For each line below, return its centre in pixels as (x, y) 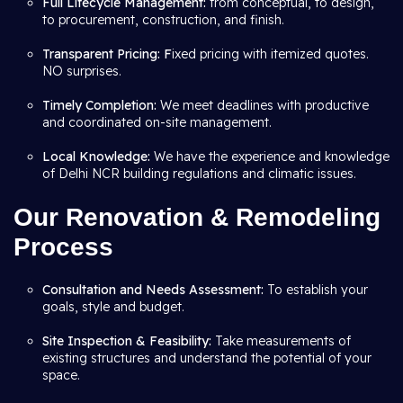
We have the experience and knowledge (272, 157)
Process (63, 247)
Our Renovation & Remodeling (197, 217)
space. (63, 375)
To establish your (318, 290)
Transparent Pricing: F (107, 54)
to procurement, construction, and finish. (165, 20)
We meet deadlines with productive (264, 105)
